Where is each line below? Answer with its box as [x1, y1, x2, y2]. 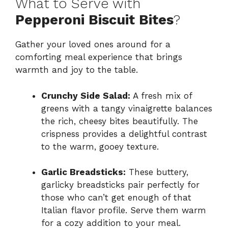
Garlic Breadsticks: [41, 167, 126, 178]
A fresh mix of [130, 90, 192, 101]
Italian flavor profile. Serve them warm [41, 205, 206, 216]
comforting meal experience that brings [15, 52, 182, 63]
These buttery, [126, 167, 188, 178]
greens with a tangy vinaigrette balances [41, 103, 212, 113]
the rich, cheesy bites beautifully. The [41, 116, 198, 126]
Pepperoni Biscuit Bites [15, 12, 174, 28]
